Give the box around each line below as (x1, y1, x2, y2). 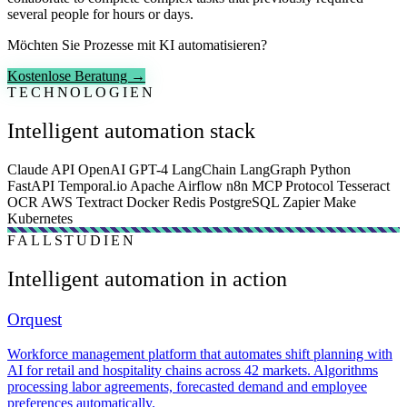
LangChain (172, 161, 240, 177)
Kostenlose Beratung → (7, 68, 145, 84)
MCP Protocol (252, 177, 337, 194)
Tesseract (337, 177, 390, 194)
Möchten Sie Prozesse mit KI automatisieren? (7, 37, 267, 54)
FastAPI (7, 177, 58, 194)
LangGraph (240, 161, 310, 177)
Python (310, 161, 351, 177)
